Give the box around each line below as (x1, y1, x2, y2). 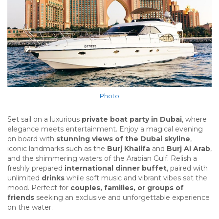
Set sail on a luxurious (7, 114, 82, 124)
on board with (7, 134, 56, 143)
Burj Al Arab (167, 144, 210, 153)
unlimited (7, 173, 42, 182)
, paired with (167, 163, 208, 173)
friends (7, 193, 34, 202)
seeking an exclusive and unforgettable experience (34, 193, 210, 202)
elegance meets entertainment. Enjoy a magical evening (7, 124, 203, 133)
